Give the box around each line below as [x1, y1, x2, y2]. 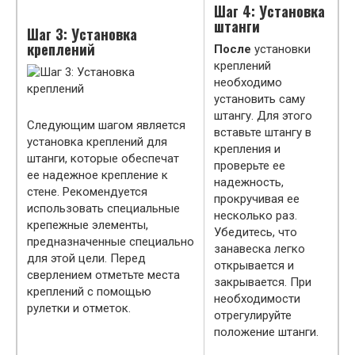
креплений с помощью [27, 284, 151, 299]
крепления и [214, 141, 281, 156]
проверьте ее [214, 158, 285, 173]
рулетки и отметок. [27, 300, 131, 315]
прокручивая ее [214, 191, 300, 206]
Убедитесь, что [214, 224, 297, 239]
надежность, [214, 174, 284, 189]
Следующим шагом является [27, 117, 185, 132]
